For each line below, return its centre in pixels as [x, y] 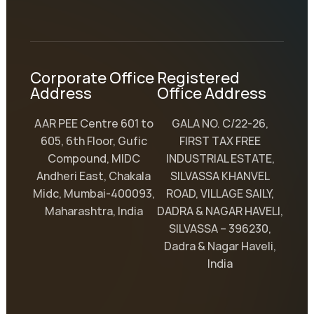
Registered [198, 77]
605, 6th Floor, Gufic [94, 141]
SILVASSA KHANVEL [220, 176]
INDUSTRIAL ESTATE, [220, 158]
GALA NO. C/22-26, [220, 123]
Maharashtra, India [94, 211]
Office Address [212, 93]
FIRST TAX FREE [220, 141]
